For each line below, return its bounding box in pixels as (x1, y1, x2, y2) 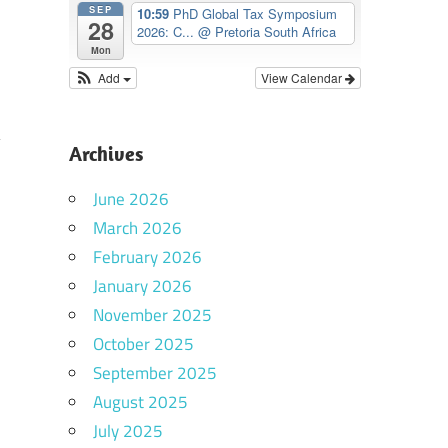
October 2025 (92, 330, 194, 357)
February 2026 (92, 243, 202, 270)
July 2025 (92, 417, 163, 444)
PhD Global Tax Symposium (173, 4, 338, 24)
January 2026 (92, 272, 192, 299)
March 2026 (92, 214, 182, 241)
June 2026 (92, 185, 169, 212)
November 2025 (92, 301, 212, 328)
